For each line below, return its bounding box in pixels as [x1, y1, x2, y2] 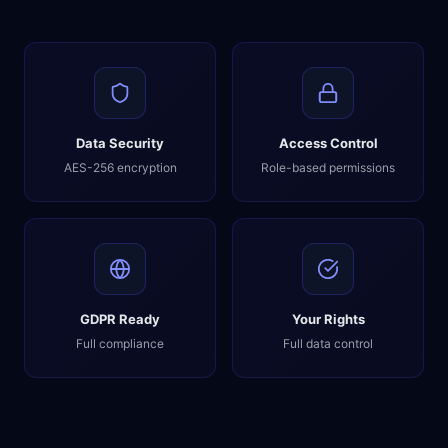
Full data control [283, 336, 373, 351]
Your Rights [291, 311, 365, 327]
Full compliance [76, 336, 164, 351]
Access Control [278, 135, 378, 151]
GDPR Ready [80, 311, 160, 327]
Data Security [76, 135, 164, 151]
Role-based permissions [261, 160, 395, 175]
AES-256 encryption [63, 160, 177, 175]
